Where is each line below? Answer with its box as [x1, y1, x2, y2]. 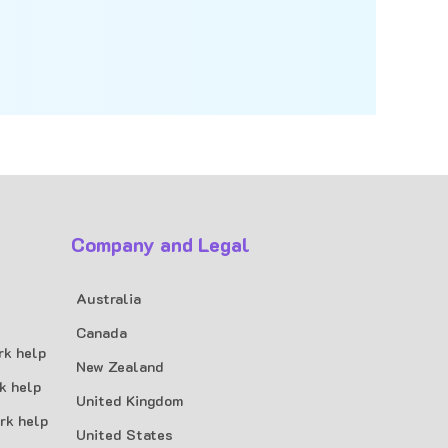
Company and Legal [71, 231, 250, 257]
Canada [76, 323, 127, 342]
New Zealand [76, 357, 164, 376]
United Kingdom [76, 391, 183, 410]
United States [76, 425, 173, 444]
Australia [76, 289, 141, 308]
